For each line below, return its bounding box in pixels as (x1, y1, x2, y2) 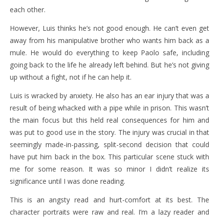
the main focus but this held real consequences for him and (10, 115, 209, 125)
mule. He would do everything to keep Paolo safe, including (10, 48, 209, 58)
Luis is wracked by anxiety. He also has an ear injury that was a (10, 91, 209, 101)
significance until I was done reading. (10, 176, 125, 186)
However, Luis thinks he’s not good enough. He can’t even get (10, 23, 209, 33)
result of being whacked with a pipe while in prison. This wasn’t (10, 103, 209, 113)
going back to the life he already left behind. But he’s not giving (10, 60, 209, 70)
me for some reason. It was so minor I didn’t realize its (10, 164, 209, 174)
